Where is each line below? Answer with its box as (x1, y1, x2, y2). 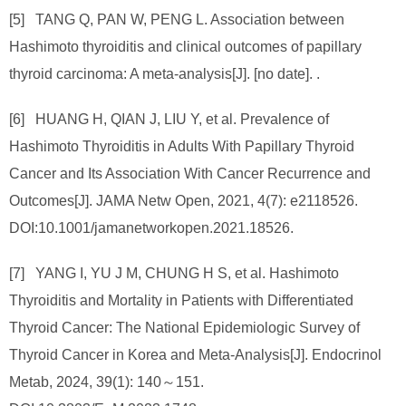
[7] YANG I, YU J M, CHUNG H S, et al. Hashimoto (9, 266, 339, 281)
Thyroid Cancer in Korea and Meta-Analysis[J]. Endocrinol (9, 347, 382, 362)
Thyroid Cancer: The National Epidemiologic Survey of (9, 320, 360, 335)
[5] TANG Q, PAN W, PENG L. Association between (9, 12, 344, 27)
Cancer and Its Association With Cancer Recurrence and (9, 166, 371, 181)
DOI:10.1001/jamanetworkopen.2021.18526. (9, 220, 294, 236)
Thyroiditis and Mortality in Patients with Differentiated (9, 293, 353, 308)
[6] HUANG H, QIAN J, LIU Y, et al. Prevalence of (9, 111, 329, 127)
